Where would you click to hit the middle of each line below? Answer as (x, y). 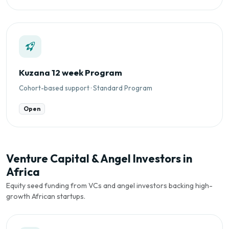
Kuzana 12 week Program (71, 72)
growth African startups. (46, 196)
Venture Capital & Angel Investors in (99, 158)
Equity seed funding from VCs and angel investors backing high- (109, 185)
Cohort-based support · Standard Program (86, 88)
